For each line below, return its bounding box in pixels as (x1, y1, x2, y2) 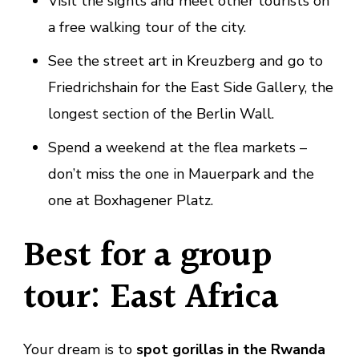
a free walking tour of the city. (47, 17, 246, 37)
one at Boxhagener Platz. (47, 190, 213, 210)
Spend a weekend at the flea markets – (47, 137, 307, 157)
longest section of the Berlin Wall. (47, 103, 274, 123)
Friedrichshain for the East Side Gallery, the (47, 77, 333, 97)
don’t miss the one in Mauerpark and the (47, 163, 314, 184)
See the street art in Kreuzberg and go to (47, 50, 323, 71)
